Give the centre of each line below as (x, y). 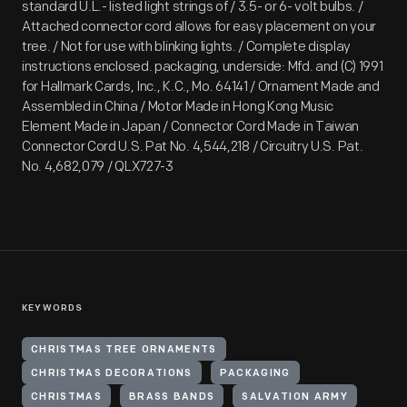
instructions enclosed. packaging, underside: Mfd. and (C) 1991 (203, 67)
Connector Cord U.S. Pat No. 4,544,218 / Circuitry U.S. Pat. (193, 147)
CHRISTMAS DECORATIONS (112, 374)
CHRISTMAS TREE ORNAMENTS (124, 350)
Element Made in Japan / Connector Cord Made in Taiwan (191, 127)
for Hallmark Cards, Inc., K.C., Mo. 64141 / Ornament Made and (201, 87)
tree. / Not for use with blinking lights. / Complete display (187, 47)
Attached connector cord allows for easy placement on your (199, 27)
